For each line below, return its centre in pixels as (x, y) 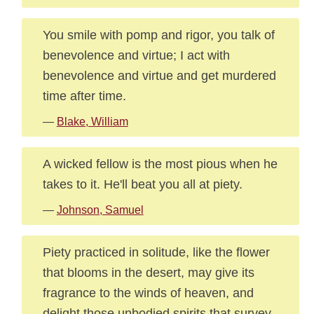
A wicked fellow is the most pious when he (160, 164)
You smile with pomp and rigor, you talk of (158, 35)
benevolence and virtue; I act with (136, 55)
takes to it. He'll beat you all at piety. (142, 184)
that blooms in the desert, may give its (148, 272)
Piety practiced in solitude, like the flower (156, 252)
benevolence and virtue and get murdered (159, 75)
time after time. (84, 96)
